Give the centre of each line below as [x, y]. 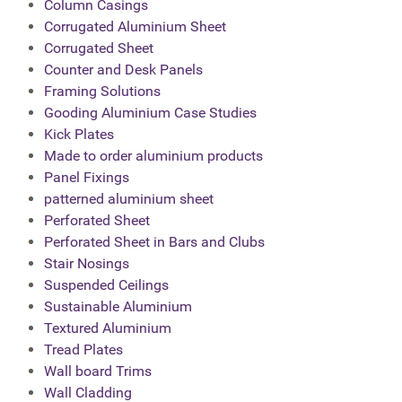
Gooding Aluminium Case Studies [150, 113]
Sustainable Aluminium [118, 307]
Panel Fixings [87, 178]
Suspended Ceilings [106, 285]
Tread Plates [83, 350]
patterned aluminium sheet [129, 199]
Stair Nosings [87, 264]
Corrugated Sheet [99, 48]
